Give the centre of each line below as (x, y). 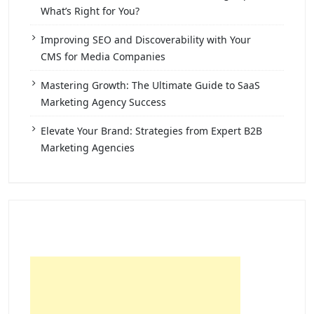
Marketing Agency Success (103, 102)
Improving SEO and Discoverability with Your (146, 39)
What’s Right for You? (90, 11)
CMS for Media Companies (103, 56)
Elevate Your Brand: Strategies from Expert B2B (151, 130)
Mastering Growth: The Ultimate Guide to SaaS (150, 85)
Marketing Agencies (88, 147)
